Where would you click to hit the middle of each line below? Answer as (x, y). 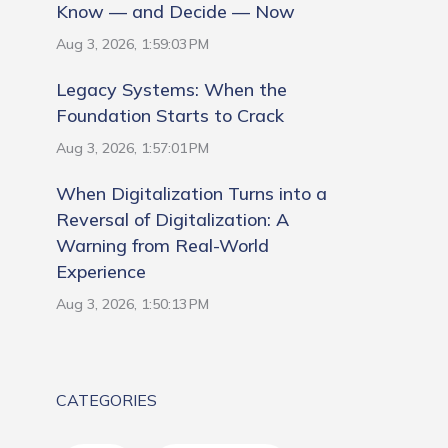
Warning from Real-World (162, 245)
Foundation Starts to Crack (170, 115)
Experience (101, 271)
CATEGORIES (106, 400)
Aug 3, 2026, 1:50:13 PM (132, 304)
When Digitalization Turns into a (191, 193)
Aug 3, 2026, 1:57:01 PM (132, 148)
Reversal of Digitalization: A (172, 219)
